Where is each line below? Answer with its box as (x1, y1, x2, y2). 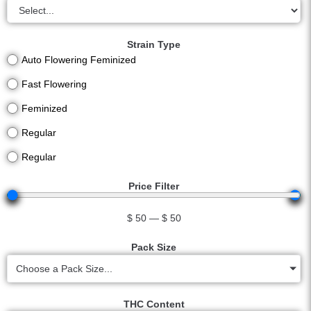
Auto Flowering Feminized (22, 54, 136, 65)
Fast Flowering (22, 78, 87, 90)
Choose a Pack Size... (16, 263, 112, 274)
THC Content (123, 299, 185, 310)
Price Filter (128, 180, 179, 192)
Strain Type (127, 39, 180, 50)
